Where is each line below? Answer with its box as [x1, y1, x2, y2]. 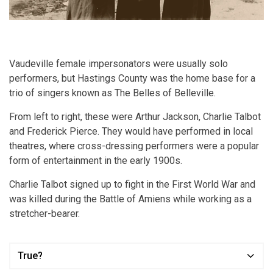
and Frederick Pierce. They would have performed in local [9, 125, 253, 137]
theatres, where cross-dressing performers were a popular [9, 140, 259, 152]
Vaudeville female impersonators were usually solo [9, 57, 228, 69]
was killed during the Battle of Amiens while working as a [9, 193, 252, 205]
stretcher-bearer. [9, 207, 80, 219]
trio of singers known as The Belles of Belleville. [9, 87, 216, 99]
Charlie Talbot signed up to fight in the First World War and [9, 178, 255, 190]
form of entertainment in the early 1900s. [9, 154, 182, 166]
